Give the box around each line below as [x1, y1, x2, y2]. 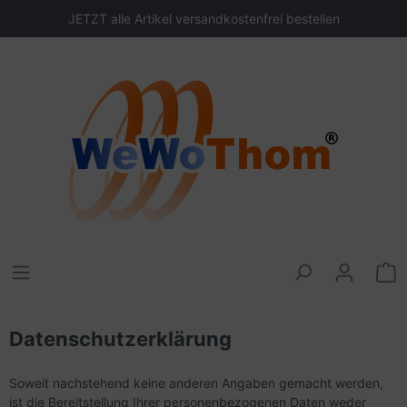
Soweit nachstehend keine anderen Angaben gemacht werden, [9, 375, 383, 391]
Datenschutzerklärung [9, 327, 232, 351]
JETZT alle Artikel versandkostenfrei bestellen [67, 11, 340, 26]
